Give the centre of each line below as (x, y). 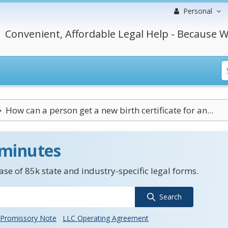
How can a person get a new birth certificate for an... (109, 110)
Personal (198, 11)
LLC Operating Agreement (106, 218)
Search (170, 197)
